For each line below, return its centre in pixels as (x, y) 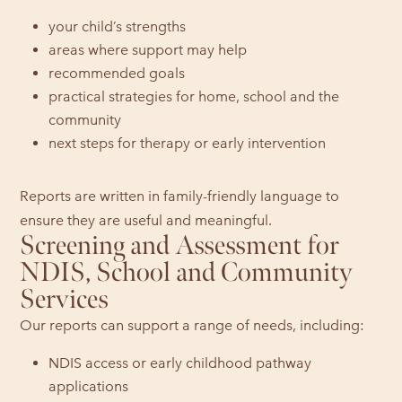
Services (65, 299)
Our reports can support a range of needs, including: (192, 325)
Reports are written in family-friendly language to (180, 196)
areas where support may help (148, 49)
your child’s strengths (118, 26)
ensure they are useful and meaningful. (146, 220)
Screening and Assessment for (180, 245)
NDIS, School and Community (187, 272)
